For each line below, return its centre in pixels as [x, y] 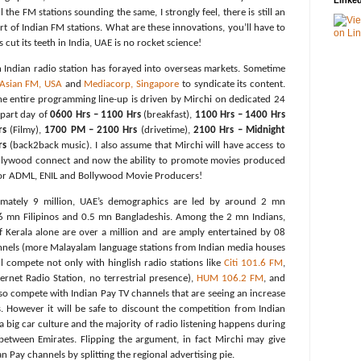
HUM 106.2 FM [230, 279]
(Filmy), [25, 131]
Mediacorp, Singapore [132, 85]
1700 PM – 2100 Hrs [91, 131]
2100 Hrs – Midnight [239, 131]
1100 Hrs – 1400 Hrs [240, 115]
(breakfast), [168, 115]
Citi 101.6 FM [253, 263]
